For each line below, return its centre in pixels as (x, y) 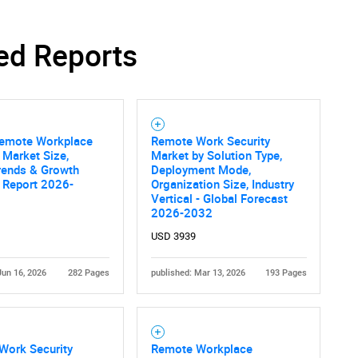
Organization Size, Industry (222, 184)
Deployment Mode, (201, 170)
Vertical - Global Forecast (219, 199)
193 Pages (286, 273)
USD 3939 (173, 237)
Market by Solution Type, (216, 155)
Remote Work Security (210, 141)
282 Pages (88, 273)
